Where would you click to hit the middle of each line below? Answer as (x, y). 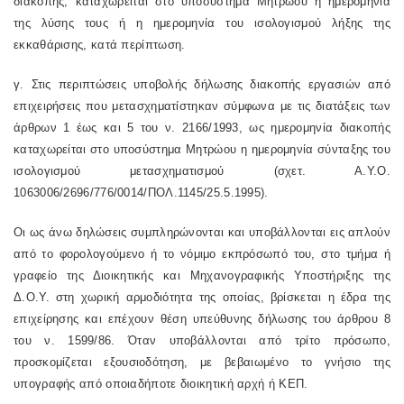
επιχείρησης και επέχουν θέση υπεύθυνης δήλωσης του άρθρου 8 (202, 319)
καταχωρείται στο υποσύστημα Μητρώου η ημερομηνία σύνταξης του (202, 149)
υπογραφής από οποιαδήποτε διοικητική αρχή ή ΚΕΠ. (161, 384)
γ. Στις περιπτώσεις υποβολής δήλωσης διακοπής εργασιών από (202, 84)
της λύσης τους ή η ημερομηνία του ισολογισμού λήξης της (202, 23)
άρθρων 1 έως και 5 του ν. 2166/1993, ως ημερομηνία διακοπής (202, 128)
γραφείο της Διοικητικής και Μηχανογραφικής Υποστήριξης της (202, 275)
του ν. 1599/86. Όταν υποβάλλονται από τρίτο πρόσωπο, (202, 340)
